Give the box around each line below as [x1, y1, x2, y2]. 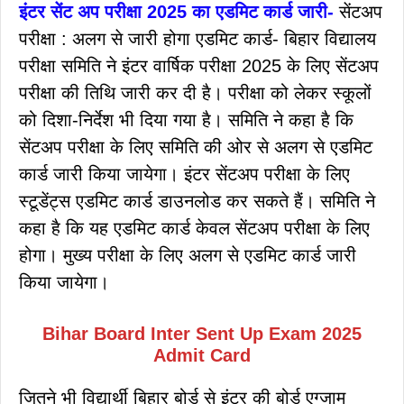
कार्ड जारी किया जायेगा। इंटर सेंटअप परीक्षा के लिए [19, 163, 350, 184]
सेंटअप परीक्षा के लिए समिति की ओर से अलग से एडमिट [19, 136, 372, 157]
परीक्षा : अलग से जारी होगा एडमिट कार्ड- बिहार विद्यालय [19, 28, 376, 49]
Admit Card [153, 344, 251, 365]
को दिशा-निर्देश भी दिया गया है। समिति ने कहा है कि [19, 109, 353, 130]
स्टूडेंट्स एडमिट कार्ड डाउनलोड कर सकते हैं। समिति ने [19, 190, 375, 211]
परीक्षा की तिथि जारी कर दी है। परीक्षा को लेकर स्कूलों [19, 82, 372, 103]
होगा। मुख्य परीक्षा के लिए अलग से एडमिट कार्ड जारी [19, 244, 356, 265]
